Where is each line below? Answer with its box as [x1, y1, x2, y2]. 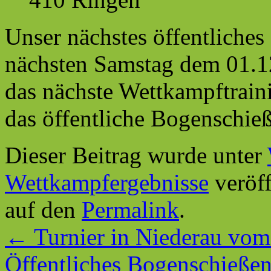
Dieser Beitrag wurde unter [5, 142, 267, 168]
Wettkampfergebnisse [5, 169, 209, 195]
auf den [5, 196, 82, 223]
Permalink [82, 196, 179, 223]
